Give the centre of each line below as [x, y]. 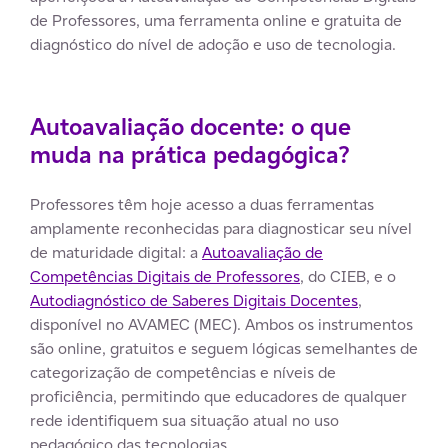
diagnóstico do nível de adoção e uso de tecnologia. [213, 44]
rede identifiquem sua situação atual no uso [184, 420]
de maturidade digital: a [116, 252]
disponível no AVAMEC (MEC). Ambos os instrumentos [221, 324]
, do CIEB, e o [348, 276]
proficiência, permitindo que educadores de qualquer [218, 396]
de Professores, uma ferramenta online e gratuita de [216, 20]
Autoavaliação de [262, 252]
